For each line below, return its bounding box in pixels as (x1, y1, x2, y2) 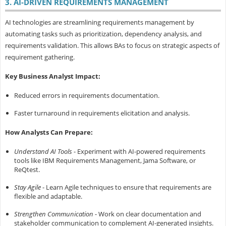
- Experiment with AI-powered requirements (72, 147, 205, 156)
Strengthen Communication (14, 209, 93, 219)
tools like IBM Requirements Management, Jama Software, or (14, 156, 196, 165)
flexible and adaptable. (14, 192, 82, 201)
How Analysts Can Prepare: (5, 128, 93, 137)
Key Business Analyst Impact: (5, 72, 100, 81)
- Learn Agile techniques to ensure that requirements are (42, 183, 211, 192)
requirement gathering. (5, 52, 75, 62)
